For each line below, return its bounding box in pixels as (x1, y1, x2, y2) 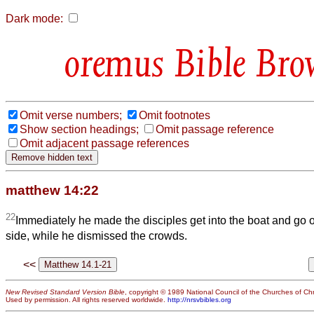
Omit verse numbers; (20, 109, 122, 121)
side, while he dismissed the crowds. (6, 230, 187, 243)
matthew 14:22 (6, 182, 99, 198)
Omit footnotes (139, 109, 210, 121)
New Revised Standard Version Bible (6, 287, 125, 296)
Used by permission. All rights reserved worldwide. (6, 295, 168, 303)
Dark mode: (6, 13, 63, 25)
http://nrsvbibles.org (168, 295, 231, 303)
